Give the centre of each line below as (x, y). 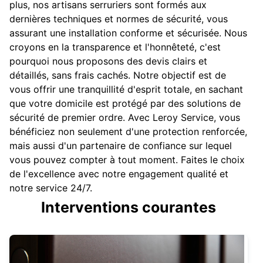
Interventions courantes (129, 208)
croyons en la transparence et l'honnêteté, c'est (115, 47)
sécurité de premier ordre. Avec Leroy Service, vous (125, 118)
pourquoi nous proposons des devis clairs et (108, 61)
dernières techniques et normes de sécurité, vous (119, 19)
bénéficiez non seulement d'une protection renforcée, (128, 132)
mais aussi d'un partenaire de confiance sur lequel (121, 146)
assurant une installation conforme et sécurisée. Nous (128, 33)
